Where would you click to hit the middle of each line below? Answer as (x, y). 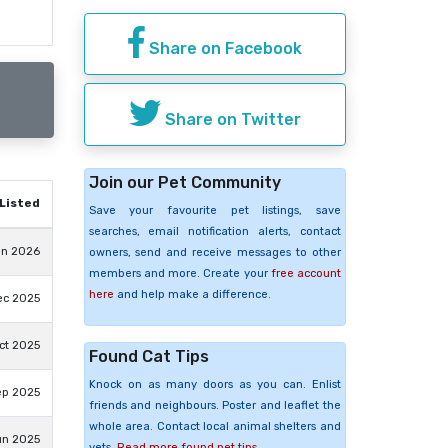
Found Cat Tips (148, 356)
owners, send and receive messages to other (214, 252)
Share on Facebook (223, 49)
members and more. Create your (179, 273)
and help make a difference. (192, 294)
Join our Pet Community (184, 182)
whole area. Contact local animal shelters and (214, 426)
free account (305, 273)
